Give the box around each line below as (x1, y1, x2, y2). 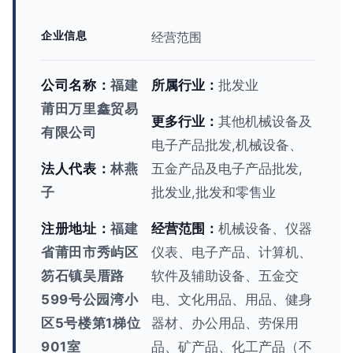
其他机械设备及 (218, 113, 312, 129)
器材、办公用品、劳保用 (151, 315, 299, 331)
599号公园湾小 (41, 292, 139, 307)
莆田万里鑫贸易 (41, 101, 139, 117)
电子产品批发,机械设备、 (151, 137, 303, 153)
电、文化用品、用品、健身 (151, 292, 312, 307)
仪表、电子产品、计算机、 (151, 244, 312, 260)
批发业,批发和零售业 (151, 184, 276, 200)
